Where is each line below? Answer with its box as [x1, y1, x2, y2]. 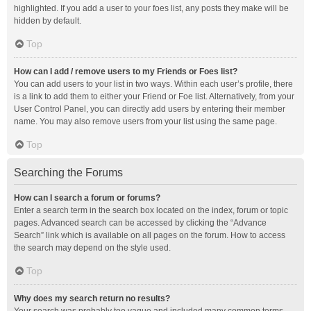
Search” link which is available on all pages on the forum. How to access [14, 230, 285, 240]
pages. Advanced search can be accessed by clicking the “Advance [14, 218, 267, 228]
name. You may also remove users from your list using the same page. [14, 117, 277, 126]
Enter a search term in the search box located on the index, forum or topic [14, 205, 288, 215]
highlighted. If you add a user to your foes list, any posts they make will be [14, 3, 289, 13]
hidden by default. [14, 16, 81, 26]
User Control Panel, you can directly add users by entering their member [14, 104, 285, 114]
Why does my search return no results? [14, 294, 170, 303]
